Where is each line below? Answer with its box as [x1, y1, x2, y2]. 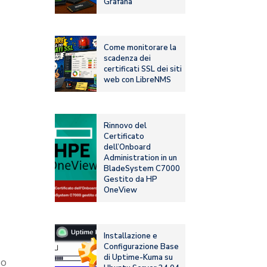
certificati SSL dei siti [104, 64, 182, 75]
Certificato [104, 131, 145, 142]
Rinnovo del [104, 120, 147, 132]
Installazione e [104, 231, 158, 242]
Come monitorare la [104, 42, 177, 54]
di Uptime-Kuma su [104, 252, 173, 263]
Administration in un [104, 153, 178, 164]
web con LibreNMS [104, 74, 172, 86]
